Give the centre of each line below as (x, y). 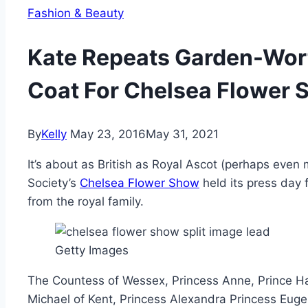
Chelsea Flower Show (140, 183)
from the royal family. (86, 202)
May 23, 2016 (108, 134)
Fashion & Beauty (76, 13)
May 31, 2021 (182, 134)
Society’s (54, 183)
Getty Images (92, 251)
